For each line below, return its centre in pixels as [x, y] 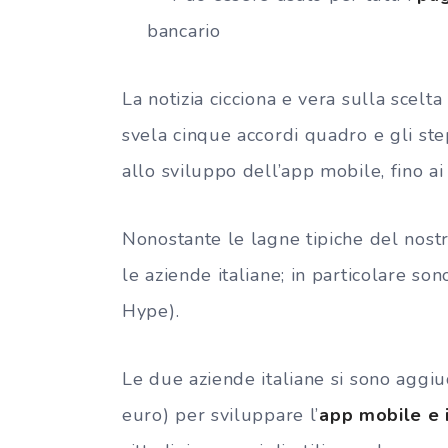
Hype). [151, 310]
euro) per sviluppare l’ [221, 414]
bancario [184, 30]
